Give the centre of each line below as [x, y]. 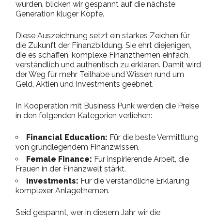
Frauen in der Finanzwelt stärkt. [71, 169]
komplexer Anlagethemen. [62, 190]
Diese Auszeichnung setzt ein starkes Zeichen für [103, 35]
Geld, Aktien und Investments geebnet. [85, 84]
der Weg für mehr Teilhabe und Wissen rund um [100, 74]
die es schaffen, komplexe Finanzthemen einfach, [103, 55]
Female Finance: [59, 159]
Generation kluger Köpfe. [60, 14]
